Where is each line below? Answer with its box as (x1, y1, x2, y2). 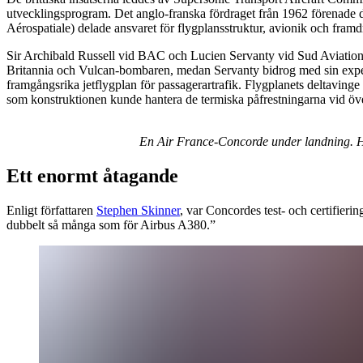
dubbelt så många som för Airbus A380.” (6, 218, 216, 233)
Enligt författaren (6, 203, 96, 218)
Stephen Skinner (96, 203, 180, 218)
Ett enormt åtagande (6, 165, 178, 187)
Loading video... (39, 135, 123, 149)
